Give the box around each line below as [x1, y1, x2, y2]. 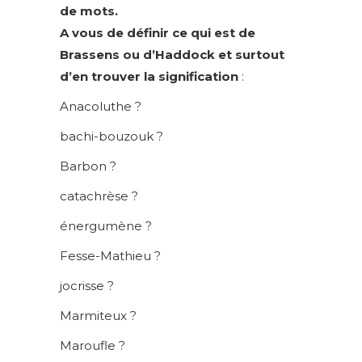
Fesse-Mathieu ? [60, 248, 161, 263]
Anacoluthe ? [60, 99, 141, 114]
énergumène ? [60, 218, 152, 234]
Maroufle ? [60, 338, 125, 353]
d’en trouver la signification [60, 69, 238, 84]
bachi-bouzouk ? [60, 128, 163, 144]
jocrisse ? [60, 278, 114, 293]
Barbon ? [60, 158, 116, 174]
